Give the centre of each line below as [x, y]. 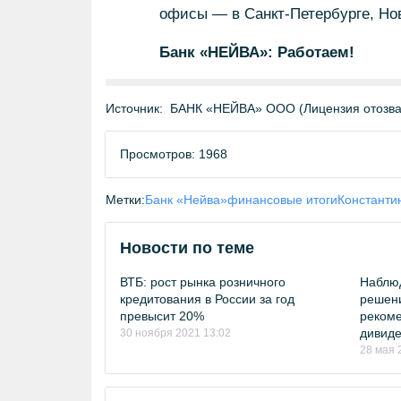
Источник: [134, 108]
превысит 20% [162, 316]
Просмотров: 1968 [174, 154]
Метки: [125, 200]
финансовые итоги [282, 200]
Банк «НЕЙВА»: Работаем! [256, 52]
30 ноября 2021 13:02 [175, 333]
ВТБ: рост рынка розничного [203, 282]
